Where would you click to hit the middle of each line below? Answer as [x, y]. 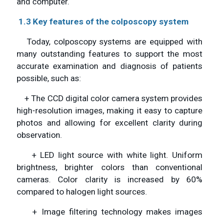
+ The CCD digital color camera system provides [109, 99]
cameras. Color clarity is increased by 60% [109, 180]
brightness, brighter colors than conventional [109, 167]
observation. [39, 135]
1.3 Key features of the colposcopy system [104, 22]
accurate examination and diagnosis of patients [109, 66]
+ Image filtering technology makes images [109, 212]
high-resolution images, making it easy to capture [109, 111]
